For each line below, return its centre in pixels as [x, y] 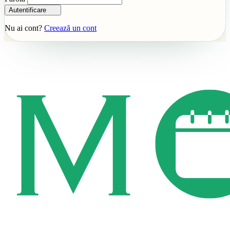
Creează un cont [70, 28]
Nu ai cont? [24, 28]
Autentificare [27, 10]
